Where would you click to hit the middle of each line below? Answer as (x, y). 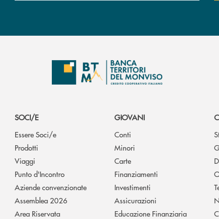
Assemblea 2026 (41, 200)
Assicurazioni (135, 200)
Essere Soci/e (35, 134)
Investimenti (132, 187)
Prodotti (26, 148)
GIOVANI (130, 117)
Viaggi (25, 161)
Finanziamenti (136, 174)
